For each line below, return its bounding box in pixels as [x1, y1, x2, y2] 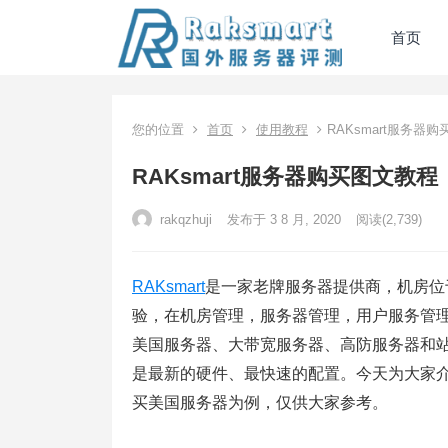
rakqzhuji [156, 212, 212, 227]
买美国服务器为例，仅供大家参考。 [132, 394, 388, 411]
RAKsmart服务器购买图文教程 [132, 164, 438, 189]
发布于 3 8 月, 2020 [227, 212, 341, 227]
